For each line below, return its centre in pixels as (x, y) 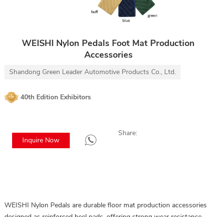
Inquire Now (41, 140)
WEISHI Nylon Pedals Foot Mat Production (108, 43)
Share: (127, 133)
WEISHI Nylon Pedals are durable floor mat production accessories (105, 205)
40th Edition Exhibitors (55, 97)
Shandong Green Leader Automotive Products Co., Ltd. (92, 72)
